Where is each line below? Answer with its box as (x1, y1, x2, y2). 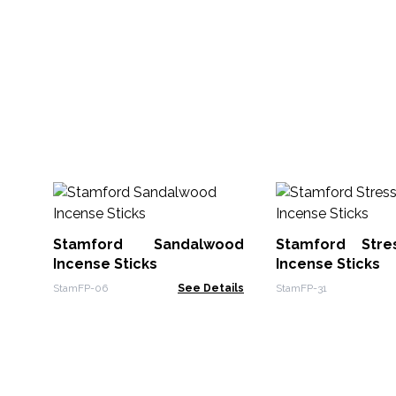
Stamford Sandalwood (53, 236, 244, 253)
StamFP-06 (53, 282, 108, 294)
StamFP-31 (276, 282, 327, 294)
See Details (178, 282, 244, 294)
